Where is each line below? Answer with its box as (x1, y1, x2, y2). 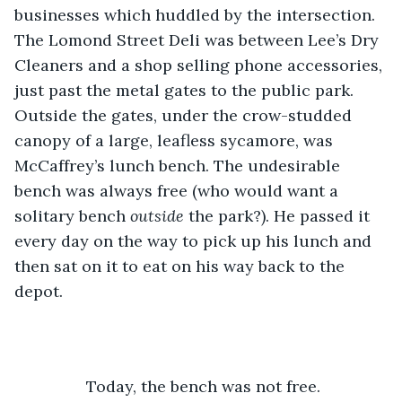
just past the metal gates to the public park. (14, 79, 358, 100)
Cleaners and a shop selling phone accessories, (14, 54, 387, 75)
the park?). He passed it (184, 205, 374, 226)
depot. (14, 280, 72, 301)
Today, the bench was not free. (86, 375, 325, 397)
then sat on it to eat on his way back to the (14, 255, 349, 276)
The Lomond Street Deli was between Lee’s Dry (14, 29, 383, 50)
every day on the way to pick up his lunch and (14, 230, 376, 251)
